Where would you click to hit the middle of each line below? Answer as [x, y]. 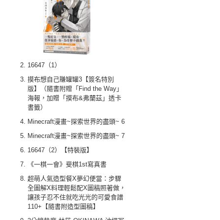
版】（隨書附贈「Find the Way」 [75, 89]
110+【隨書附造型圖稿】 [63, 206]
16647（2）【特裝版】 [60, 150]
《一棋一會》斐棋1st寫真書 [67, 164]
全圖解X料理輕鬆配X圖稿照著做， [77, 188]
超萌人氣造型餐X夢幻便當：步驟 [74, 179]
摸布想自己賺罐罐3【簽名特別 [71, 79]
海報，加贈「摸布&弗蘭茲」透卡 [74, 98]
